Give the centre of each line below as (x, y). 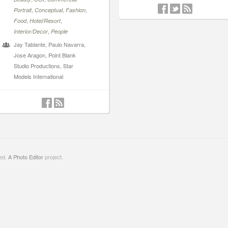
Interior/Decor (31, 31)
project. (53, 157)
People (59, 31)
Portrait (23, 10)
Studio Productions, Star (44, 66)
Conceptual (49, 10)
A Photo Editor (26, 157)
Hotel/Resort (45, 21)
